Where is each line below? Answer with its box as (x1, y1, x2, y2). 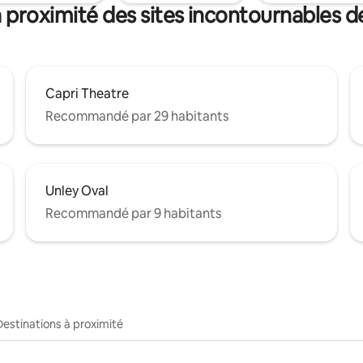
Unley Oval (45, 181, 109, 199)
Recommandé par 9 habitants (45, 204, 221, 222)
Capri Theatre (45, 84, 129, 102)
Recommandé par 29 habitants (45, 107, 228, 125)
